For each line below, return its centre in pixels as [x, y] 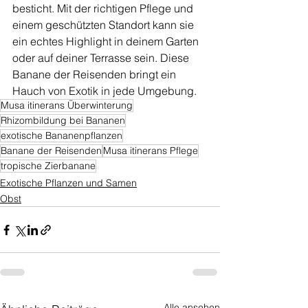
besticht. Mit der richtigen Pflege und [104, 9]
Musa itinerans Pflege [151, 151]
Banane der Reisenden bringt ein [96, 75]
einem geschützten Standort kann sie [104, 25]
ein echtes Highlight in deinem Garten [107, 42]
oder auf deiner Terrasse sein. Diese [102, 58]
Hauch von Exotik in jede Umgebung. [104, 91]
